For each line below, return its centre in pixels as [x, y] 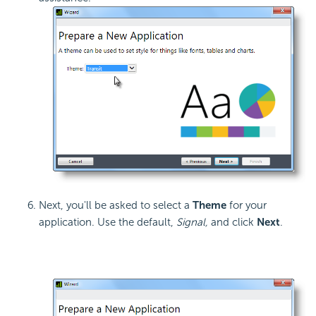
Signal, [192, 222]
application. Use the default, [108, 222]
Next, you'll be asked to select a [116, 205]
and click [232, 222]
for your [247, 205]
